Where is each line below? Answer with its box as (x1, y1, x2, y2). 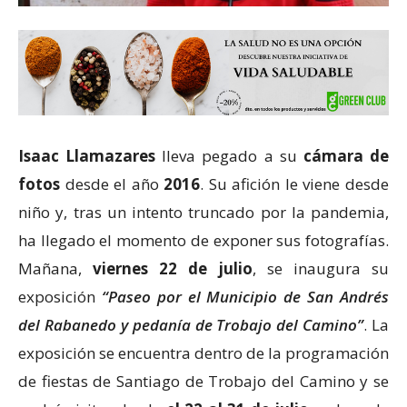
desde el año (60, 173, 164, 194)
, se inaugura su (253, 257, 389, 279)
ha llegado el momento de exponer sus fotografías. (18, 229, 389, 251)
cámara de (303, 144, 390, 166)
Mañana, (18, 257, 93, 279)
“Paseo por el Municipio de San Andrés (101, 285, 390, 307)
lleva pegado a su (155, 144, 303, 166)
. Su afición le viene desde (200, 173, 390, 194)
